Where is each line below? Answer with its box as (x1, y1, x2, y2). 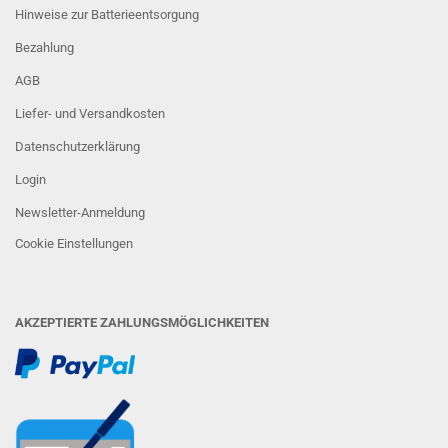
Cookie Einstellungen (15, 236, 133, 251)
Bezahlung (15, 40, 74, 55)
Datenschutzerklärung (15, 139, 140, 154)
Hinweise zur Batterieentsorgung (15, 7, 199, 22)
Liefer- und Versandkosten (15, 106, 165, 121)
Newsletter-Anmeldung (15, 205, 145, 220)
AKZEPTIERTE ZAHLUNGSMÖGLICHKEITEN (15, 315, 269, 330)
